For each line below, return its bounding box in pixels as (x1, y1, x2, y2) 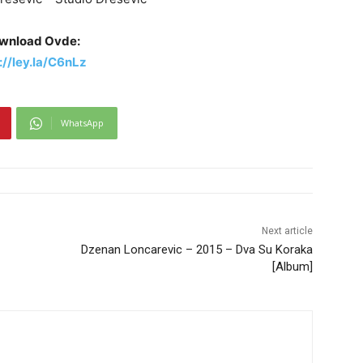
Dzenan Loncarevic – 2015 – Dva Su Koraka (80, 242, 313, 258)
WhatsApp (61, 117, 104, 130)
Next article (261, 225, 313, 237)
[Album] (271, 259, 313, 275)
